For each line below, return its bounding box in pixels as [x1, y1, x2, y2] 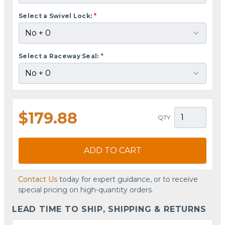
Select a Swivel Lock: [19, 12, 92, 20]
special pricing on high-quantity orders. [18, 185, 153, 194]
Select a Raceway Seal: [19, 52, 99, 60]
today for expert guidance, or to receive [57, 174, 198, 184]
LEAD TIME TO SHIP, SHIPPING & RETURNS [12, 204, 206, 214]
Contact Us [18, 174, 57, 184]
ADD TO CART [83, 145, 142, 155]
